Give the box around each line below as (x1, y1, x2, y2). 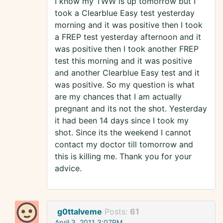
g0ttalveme (57, 207, 102, 217)
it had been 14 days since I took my (55, 115, 189, 126)
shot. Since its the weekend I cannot (55, 127, 191, 138)
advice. (55, 163, 82, 174)
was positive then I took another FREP (55, 44, 199, 54)
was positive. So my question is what (55, 80, 195, 90)
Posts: (105, 207, 130, 217)
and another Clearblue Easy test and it (55, 68, 200, 78)
